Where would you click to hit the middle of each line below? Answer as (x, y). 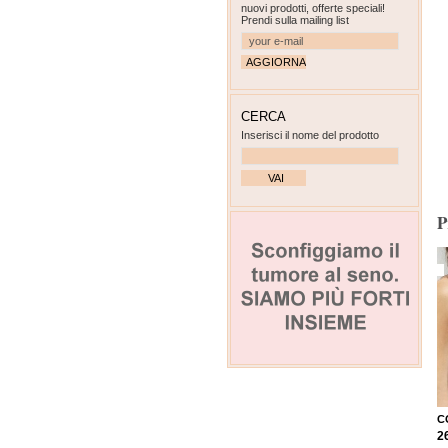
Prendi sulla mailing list (295, 20)
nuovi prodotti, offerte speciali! (313, 8)
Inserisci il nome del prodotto (310, 135)
